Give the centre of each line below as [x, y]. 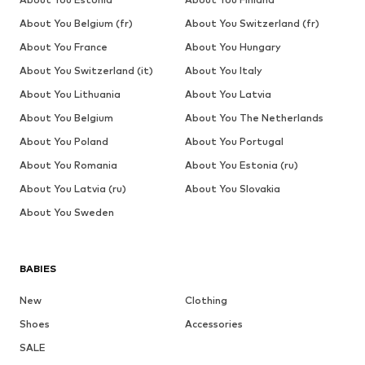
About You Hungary [233, 46]
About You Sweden [67, 212]
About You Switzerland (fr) [252, 23]
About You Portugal [234, 141]
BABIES [38, 268]
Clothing [206, 300]
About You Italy [223, 70]
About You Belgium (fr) [76, 23]
